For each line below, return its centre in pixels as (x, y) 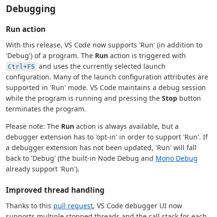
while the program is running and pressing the (84, 98)
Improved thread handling (55, 190)
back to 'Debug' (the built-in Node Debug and (81, 158)
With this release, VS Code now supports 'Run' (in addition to (104, 45)
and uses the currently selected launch (101, 66)
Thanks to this (30, 205)
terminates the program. (46, 108)
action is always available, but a (126, 126)
